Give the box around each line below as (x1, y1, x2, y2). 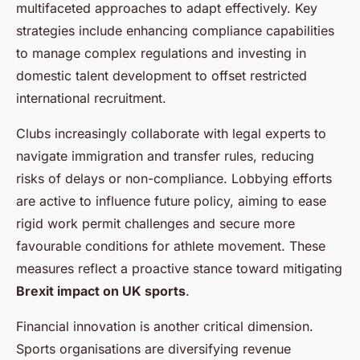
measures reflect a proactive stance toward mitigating (16, 260, 342, 277)
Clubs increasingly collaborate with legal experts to (16, 125, 326, 142)
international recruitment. (16, 90, 166, 107)
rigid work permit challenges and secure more (16, 215, 295, 232)
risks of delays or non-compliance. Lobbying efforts (16, 170, 332, 187)
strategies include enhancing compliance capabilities (16, 22, 334, 39)
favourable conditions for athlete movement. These (16, 238, 325, 255)
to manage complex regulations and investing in (16, 45, 306, 62)
